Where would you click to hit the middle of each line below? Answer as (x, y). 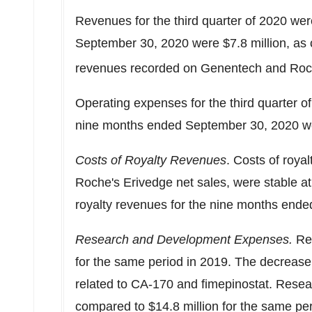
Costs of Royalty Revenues (151, 160)
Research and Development (155, 240)
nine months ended (130, 125)
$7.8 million (255, 43)
